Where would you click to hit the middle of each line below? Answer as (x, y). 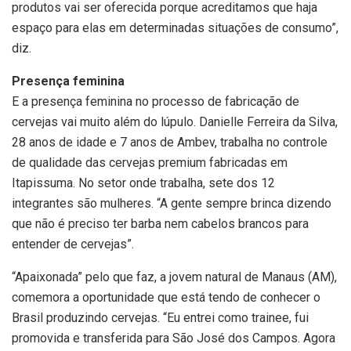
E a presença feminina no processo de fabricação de (156, 102)
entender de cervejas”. (73, 244)
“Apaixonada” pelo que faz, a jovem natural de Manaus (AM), (174, 277)
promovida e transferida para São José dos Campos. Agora (174, 338)
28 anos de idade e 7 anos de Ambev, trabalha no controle (170, 143)
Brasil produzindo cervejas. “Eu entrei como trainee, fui (160, 318)
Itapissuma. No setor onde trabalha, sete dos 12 (143, 183)
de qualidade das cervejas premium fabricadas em (150, 163)
